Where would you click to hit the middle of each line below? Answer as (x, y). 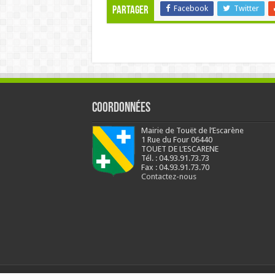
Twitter (246, 8)
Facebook (191, 8)
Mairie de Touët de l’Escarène (192, 130)
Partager (130, 10)
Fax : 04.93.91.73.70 (175, 167)
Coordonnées (121, 108)
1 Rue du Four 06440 (176, 139)
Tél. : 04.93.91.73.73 (175, 158)
